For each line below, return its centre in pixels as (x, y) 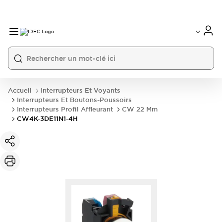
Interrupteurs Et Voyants (81, 90)
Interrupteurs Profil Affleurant (65, 109)
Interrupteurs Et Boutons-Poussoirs (74, 100)
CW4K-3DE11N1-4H (47, 119)
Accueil (20, 90)
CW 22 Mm (140, 109)
